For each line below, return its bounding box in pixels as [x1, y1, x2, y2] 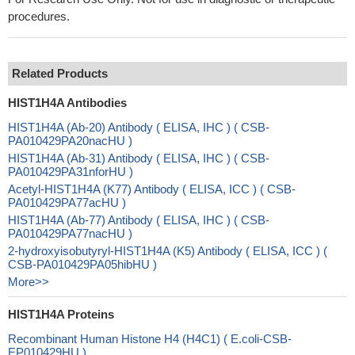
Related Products [12, 67, 108, 80]
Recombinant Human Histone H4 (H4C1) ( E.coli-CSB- [8, 332, 292, 345]
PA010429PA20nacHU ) [8, 134, 132, 147]
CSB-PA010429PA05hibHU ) [8, 258, 157, 271]
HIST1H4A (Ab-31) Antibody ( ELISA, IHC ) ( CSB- [8, 151, 269, 165]
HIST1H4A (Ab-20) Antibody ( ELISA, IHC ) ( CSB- [8, 120, 269, 134]
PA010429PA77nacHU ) [8, 227, 132, 240]
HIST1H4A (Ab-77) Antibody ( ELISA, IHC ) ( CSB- [8, 213, 269, 227]
